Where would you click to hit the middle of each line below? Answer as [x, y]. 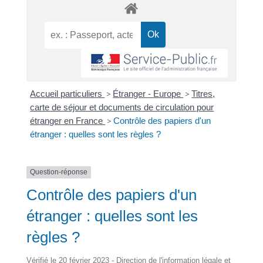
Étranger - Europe [148, 94]
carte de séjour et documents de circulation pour [122, 107]
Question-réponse [58, 172]
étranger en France [68, 121]
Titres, [203, 94]
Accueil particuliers [68, 94]
